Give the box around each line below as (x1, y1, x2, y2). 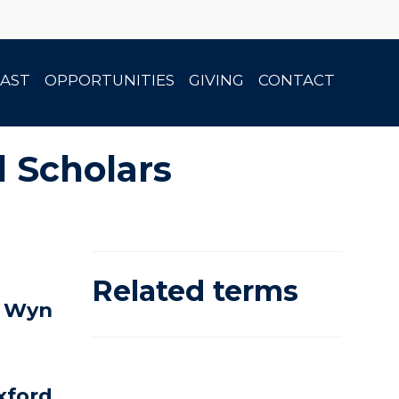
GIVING (189, 71, 244, 89)
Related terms (91, 273, 298, 308)
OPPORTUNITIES (45, 71, 175, 89)
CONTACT (258, 71, 335, 89)
